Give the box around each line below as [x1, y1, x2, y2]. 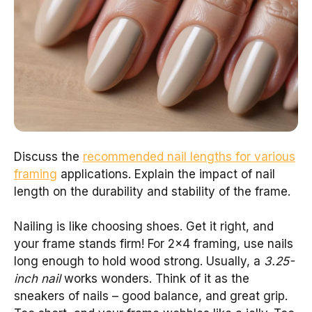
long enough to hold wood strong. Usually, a [14, 254, 264, 269]
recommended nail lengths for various [83, 149, 295, 164]
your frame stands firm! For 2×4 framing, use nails [14, 237, 293, 251]
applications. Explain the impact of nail [57, 166, 275, 181]
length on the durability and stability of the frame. [14, 184, 290, 198]
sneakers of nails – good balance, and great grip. [14, 289, 288, 304]
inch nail [14, 272, 61, 286]
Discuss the [14, 149, 83, 164]
